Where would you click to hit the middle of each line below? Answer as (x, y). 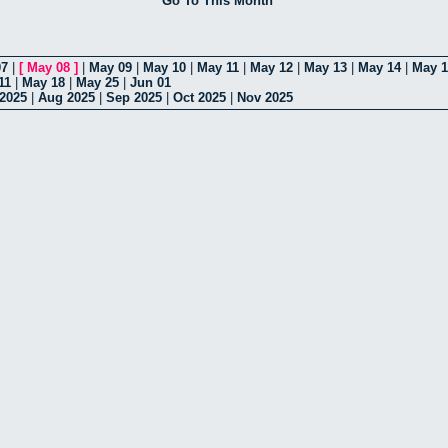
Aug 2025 (66, 98)
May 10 (164, 68)
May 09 (110, 68)
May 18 (43, 83)
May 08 (48, 68)
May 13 (325, 68)
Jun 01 (150, 83)
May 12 (271, 68)
